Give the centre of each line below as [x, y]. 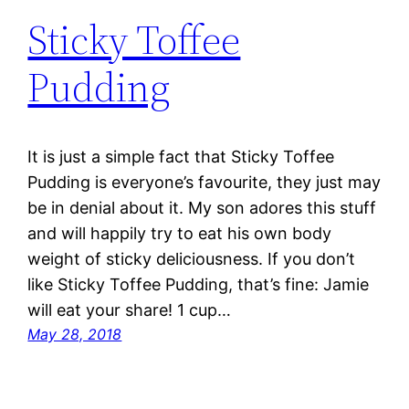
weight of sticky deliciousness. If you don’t [192, 259]
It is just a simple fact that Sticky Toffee [181, 157]
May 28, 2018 [75, 335]
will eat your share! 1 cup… [130, 310]
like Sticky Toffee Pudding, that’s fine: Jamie [199, 285]
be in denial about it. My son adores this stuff [202, 208]
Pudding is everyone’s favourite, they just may [204, 183]
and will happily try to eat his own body [180, 234]
